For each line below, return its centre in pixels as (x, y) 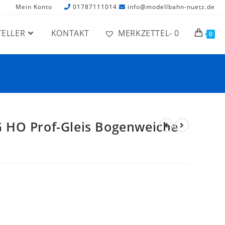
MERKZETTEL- (145, 33)
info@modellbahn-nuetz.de (171, 7)
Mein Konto (34, 7)
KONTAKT (70, 33)
